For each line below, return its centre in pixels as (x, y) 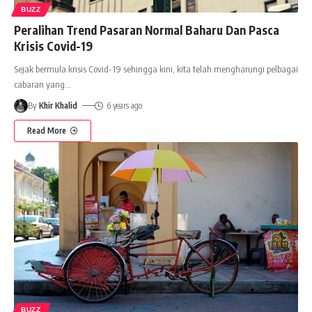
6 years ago (124, 105)
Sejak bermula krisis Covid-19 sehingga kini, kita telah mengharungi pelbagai (156, 69)
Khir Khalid (58, 105)
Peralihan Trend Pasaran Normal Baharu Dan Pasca (147, 30)
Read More (47, 130)
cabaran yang (39, 84)
